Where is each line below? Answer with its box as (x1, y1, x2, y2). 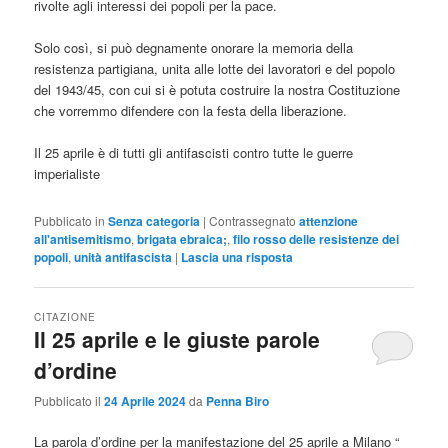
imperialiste (34, 164, 101, 184)
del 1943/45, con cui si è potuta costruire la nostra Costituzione (34, 80, 401, 100)
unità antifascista (74, 247, 173, 266)
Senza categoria (108, 211, 201, 230)
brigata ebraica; (137, 229, 228, 248)
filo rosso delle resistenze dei (233, 229, 400, 248)
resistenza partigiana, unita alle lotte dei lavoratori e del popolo (34, 59, 396, 79)
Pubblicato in (34, 211, 106, 229)
